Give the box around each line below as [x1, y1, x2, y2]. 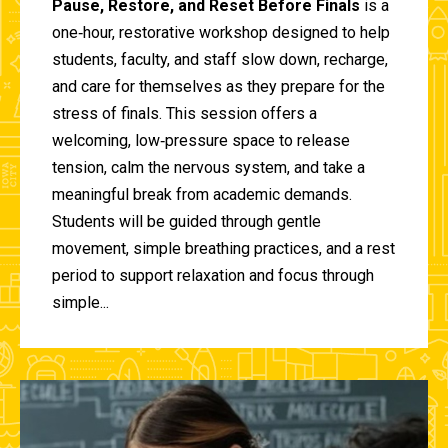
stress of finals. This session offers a [52, 103, 317, 123]
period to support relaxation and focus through [52, 265, 374, 285]
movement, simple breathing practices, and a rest [52, 238, 395, 258]
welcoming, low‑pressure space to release [52, 130, 350, 150]
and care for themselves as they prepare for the [52, 76, 385, 96]
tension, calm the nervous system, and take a [52, 157, 365, 177]
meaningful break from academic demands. [52, 184, 352, 204]
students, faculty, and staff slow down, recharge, [52, 49, 388, 69]
